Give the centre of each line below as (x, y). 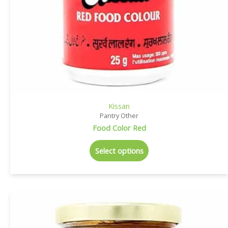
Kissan (119, 106)
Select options (119, 150)
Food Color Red (119, 128)
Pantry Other (119, 116)
